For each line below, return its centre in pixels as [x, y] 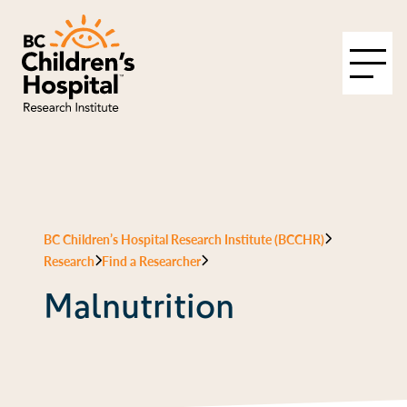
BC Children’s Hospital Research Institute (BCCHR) [184, 239]
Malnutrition [139, 306]
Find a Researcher [152, 261]
